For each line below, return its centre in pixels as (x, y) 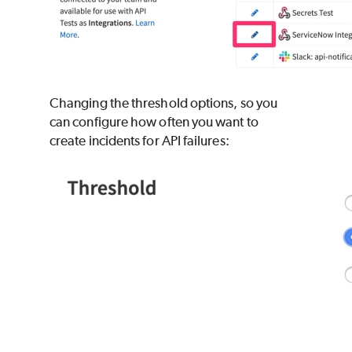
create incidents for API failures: (139, 141)
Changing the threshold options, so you (164, 103)
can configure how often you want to (154, 122)
